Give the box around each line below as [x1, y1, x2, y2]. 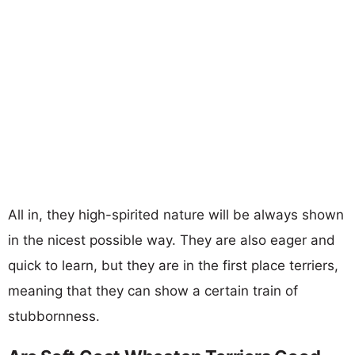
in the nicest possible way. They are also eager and [8, 231, 335, 248]
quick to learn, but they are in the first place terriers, [8, 257, 338, 273]
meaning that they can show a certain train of [8, 282, 298, 299]
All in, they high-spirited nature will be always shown [8, 206, 344, 223]
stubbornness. [8, 307, 100, 324]
